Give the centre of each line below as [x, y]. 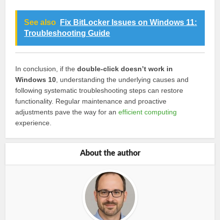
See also [40, 22]
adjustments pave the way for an [67, 112]
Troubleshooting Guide [67, 33]
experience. [34, 123]
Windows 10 [36, 80]
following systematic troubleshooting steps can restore [99, 90]
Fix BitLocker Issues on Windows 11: [129, 22]
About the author [110, 153]
